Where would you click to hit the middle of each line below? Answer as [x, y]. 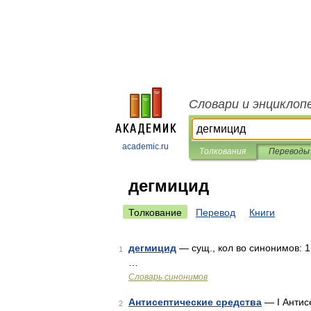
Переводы [289, 151]
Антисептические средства [195, 302]
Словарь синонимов [168, 277]
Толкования [222, 151]
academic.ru [145, 146]
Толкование [155, 212]
